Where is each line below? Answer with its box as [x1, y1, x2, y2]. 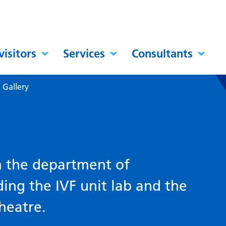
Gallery [3, 82, 29, 92]
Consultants [132, 46, 193, 61]
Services [63, 46, 105, 61]
